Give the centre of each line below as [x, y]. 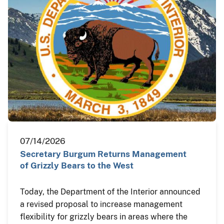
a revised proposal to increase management [101, 204]
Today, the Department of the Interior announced [110, 192]
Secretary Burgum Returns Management [103, 154]
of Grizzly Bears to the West [77, 166]
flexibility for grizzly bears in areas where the [104, 217]
